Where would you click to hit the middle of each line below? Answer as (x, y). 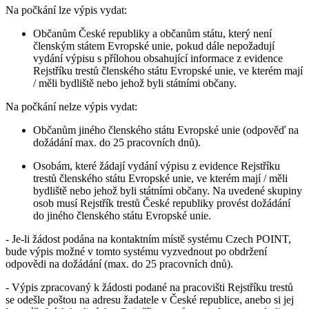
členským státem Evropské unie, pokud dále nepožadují (154, 46)
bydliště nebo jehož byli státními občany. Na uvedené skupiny (168, 190)
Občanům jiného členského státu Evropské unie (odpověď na (166, 130)
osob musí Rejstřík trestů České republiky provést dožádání (162, 203)
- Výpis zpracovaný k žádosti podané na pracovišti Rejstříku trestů (149, 287)
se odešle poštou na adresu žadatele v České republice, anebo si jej (150, 299)
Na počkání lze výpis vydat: (66, 10)
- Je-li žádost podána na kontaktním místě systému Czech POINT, (148, 239)
